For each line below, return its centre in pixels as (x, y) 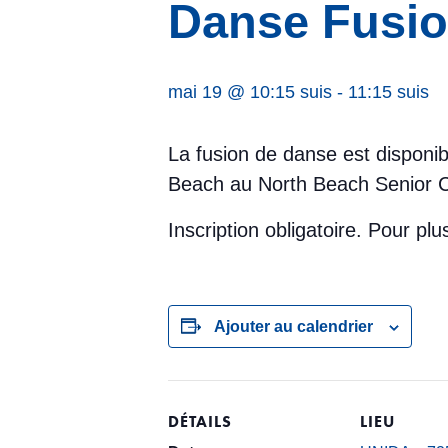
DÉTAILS (200, 421)
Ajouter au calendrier (293, 326)
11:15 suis (388, 92)
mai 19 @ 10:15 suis (250, 92)
